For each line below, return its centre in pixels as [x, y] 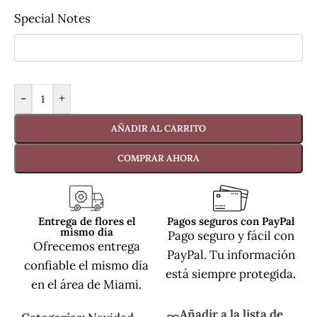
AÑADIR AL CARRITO [158, 128]
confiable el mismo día [86, 265]
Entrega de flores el [86, 221]
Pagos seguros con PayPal [231, 221]
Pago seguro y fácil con [231, 235]
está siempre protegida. [231, 273]
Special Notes [52, 18]
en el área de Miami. [86, 284]
